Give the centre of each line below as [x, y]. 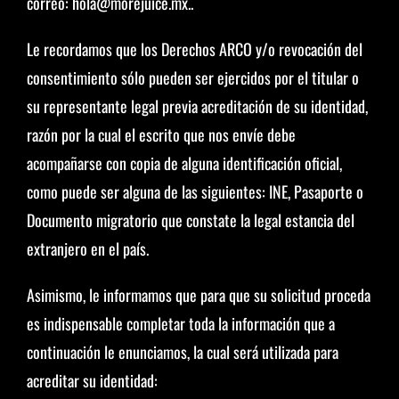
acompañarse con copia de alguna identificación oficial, [184, 163]
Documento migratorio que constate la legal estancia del [190, 220]
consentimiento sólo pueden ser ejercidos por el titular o [192, 77]
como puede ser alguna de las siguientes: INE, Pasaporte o [195, 191]
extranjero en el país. [87, 248]
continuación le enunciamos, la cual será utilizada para [182, 352]
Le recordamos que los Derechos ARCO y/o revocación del [194, 49]
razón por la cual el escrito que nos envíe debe [161, 134]
